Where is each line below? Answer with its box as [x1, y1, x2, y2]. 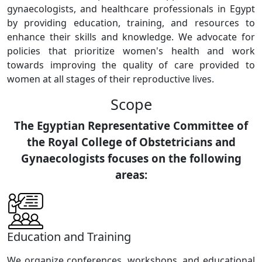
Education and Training [7, 228, 131, 244]
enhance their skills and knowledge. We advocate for [7, 30, 255, 43]
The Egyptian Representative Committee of [14, 118, 248, 133]
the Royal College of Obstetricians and [26, 134, 236, 149]
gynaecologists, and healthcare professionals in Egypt [7, 2, 255, 15]
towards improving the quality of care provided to [7, 58, 255, 71]
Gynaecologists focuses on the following [20, 150, 242, 166]
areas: [115, 167, 147, 182]
